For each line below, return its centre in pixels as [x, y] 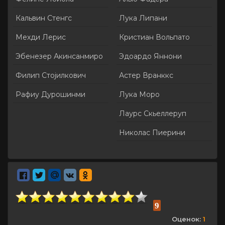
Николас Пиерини [152, 133]
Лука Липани [143, 18]
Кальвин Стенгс [44, 18]
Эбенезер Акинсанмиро [59, 57]
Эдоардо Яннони [150, 57]
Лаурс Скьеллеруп [152, 114]
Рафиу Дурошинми [50, 95]
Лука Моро [139, 95]
